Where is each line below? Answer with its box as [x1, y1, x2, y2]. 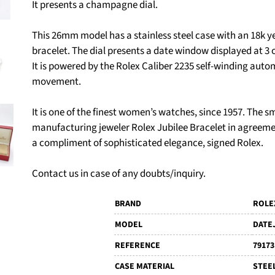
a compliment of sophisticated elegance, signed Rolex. [32, 136, 264, 150]
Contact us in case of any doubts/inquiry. [32, 166, 206, 181]
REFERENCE [114, 239, 160, 252]
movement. [32, 74, 82, 89]
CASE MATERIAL [114, 260, 174, 273]
